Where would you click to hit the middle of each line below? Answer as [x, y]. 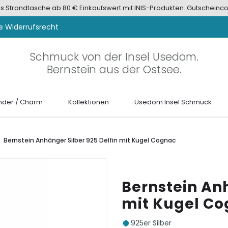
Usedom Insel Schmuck [173, 102]
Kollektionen [89, 102]
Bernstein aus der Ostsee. [114, 69]
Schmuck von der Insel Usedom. [114, 56]
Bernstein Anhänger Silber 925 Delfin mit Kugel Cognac [89, 140]
